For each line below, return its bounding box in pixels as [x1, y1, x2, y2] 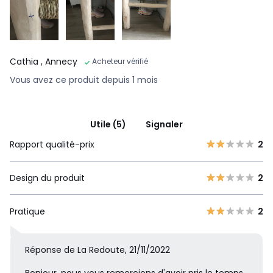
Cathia [10, 55, 41, 68]
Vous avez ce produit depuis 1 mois [10, 74, 158, 87]
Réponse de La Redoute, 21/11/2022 [25, 244, 170, 257]
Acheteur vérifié [92, 56, 148, 67]
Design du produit [10, 172, 85, 185]
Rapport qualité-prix [10, 138, 94, 151]
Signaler [146, 118, 183, 131]
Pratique [10, 205, 45, 218]
